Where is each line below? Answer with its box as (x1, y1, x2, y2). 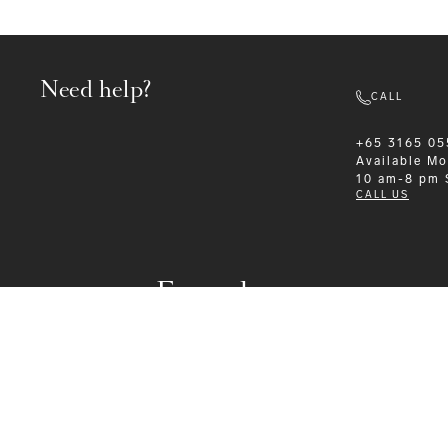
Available (356, 154, 422, 169)
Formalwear (156, 272, 311, 312)
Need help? (40, 75, 152, 105)
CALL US (356, 189, 409, 202)
